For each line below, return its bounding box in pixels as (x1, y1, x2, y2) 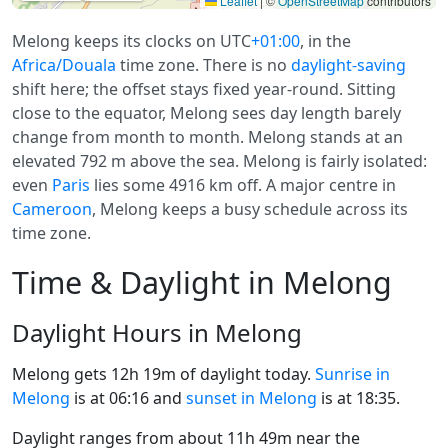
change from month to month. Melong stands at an (12, 126, 403, 148)
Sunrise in (315, 363, 390, 385)
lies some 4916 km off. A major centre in (90, 174, 396, 196)
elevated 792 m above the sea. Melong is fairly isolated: (12, 150, 427, 172)
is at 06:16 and (70, 387, 186, 409)
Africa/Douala (12, 54, 116, 76)
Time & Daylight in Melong (12, 262, 392, 303)
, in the (300, 30, 351, 52)
